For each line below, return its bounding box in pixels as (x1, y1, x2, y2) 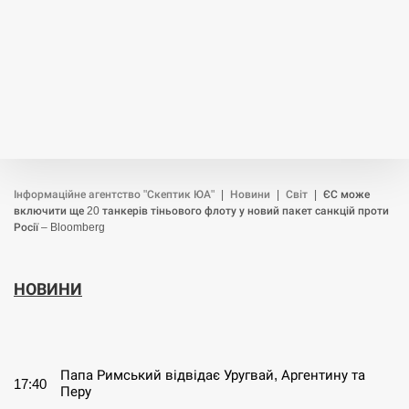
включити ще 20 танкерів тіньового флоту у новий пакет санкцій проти (14, 204, 389, 217)
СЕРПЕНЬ (27, 322, 106, 341)
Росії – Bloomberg (14, 221, 105, 234)
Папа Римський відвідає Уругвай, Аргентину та (60, 367, 365, 383)
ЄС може (323, 188, 370, 201)
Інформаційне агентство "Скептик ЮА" (14, 188, 215, 201)
